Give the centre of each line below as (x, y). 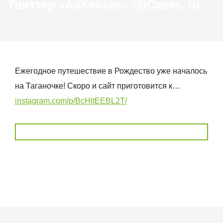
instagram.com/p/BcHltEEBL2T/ (71, 101)
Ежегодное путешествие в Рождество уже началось (111, 71)
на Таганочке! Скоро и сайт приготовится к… (98, 86)
